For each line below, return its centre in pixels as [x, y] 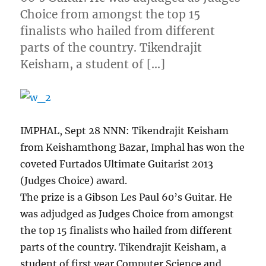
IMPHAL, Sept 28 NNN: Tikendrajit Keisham [125, 130]
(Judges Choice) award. [74, 180]
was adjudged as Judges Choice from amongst [127, 213]
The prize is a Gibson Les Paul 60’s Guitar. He [126, 197]
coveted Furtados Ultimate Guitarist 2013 [117, 164]
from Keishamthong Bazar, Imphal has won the [133, 147]
